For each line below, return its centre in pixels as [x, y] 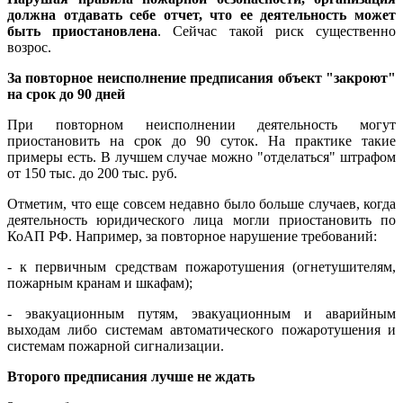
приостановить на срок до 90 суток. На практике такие [201, 140]
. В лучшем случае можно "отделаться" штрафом [244, 157]
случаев [332, 203]
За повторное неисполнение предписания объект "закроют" [201, 77]
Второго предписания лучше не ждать [131, 376]
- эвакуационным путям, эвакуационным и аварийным [201, 313]
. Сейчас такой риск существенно [277, 31]
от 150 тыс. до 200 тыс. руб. [92, 173]
